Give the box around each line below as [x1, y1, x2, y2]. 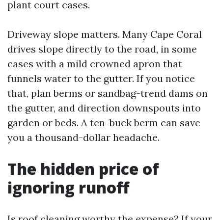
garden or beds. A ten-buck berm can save [7, 116, 200, 129]
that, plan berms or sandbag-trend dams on [7, 87, 208, 99]
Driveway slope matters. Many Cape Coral [7, 28, 202, 40]
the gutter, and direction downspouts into [7, 102, 201, 114]
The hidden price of [7, 158, 159, 179]
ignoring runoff [7, 177, 129, 198]
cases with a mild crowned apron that [7, 57, 182, 70]
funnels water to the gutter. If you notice [7, 72, 195, 84]
